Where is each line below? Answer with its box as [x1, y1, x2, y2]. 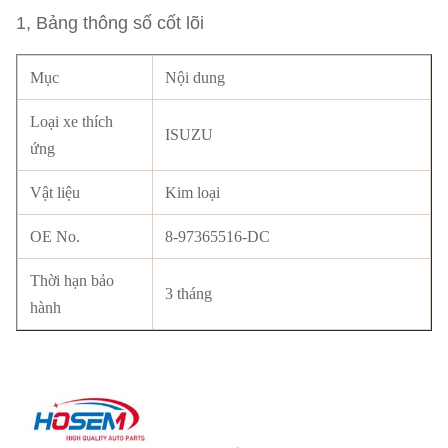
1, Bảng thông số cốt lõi [16, 13, 204, 33]
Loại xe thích [30, 113, 113, 130]
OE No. [30, 228, 80, 245]
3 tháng [165, 285, 212, 302]
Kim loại [165, 184, 220, 201]
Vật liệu [30, 184, 80, 201]
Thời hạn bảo [30, 272, 114, 289]
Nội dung [165, 69, 225, 86]
